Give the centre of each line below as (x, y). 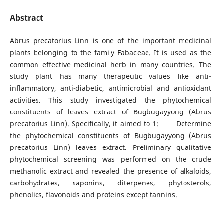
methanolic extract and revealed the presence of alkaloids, (110, 171)
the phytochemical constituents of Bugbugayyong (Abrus (110, 135)
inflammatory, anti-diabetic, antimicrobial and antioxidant (110, 88)
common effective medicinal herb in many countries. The (110, 64)
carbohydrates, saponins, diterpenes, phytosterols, (110, 183)
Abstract (26, 18)
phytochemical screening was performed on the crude (110, 159)
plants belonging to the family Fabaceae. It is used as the (110, 53)
